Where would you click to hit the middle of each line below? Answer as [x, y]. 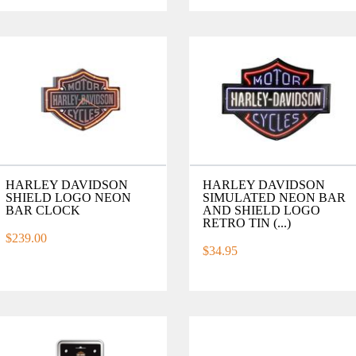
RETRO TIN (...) [246, 222]
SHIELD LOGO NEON [69, 197]
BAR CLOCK [43, 210]
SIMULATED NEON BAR [274, 197]
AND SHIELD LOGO [261, 210]
